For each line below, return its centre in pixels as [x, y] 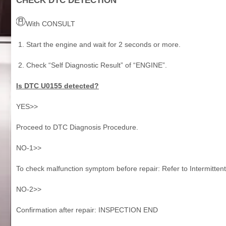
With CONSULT [50, 23]
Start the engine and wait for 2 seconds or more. [103, 44]
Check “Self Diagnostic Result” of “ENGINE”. [97, 65]
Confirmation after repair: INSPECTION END [87, 210]
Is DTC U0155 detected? [58, 86]
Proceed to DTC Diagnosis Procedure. [77, 127]
